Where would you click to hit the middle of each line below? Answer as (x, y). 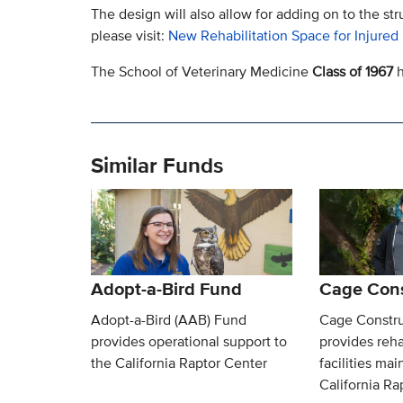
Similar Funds (157, 166)
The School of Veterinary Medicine (201, 72)
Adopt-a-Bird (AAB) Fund (168, 320)
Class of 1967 (352, 72)
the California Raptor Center (179, 363)
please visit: (129, 36)
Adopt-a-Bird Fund (166, 289)
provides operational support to (188, 342)
